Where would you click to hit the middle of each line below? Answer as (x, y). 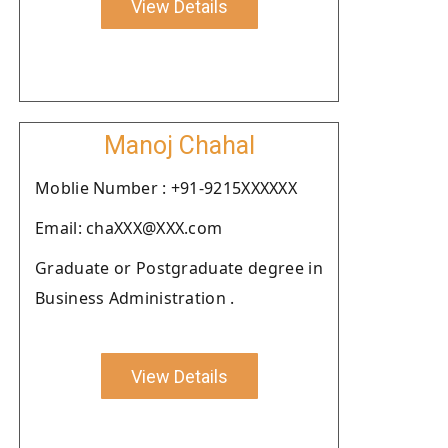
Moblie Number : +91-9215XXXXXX (166, 188)
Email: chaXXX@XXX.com (129, 228)
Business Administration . (135, 298)
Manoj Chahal (179, 145)
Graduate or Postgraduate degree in (179, 268)
